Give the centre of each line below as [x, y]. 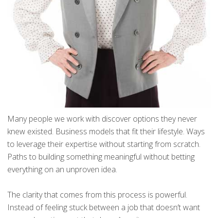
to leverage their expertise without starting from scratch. [104, 144]
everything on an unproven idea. [62, 170]
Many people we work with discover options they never [102, 119]
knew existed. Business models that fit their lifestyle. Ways [106, 132]
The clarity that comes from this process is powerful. [97, 195]
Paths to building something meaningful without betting [101, 157]
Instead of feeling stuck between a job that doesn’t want [104, 208]
